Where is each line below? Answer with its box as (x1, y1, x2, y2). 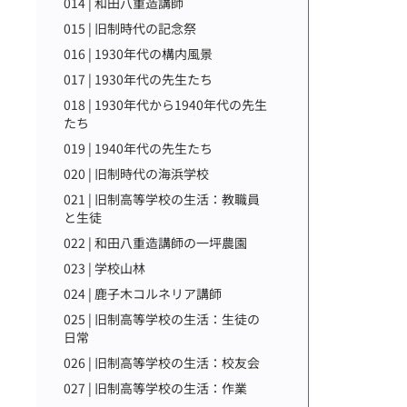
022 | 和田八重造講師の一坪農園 (64, 233, 247, 252)
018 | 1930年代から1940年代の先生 (64, 95, 267, 114)
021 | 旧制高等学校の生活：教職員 (64, 190, 260, 208)
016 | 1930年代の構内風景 (64, 45, 213, 63)
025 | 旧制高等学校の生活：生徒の (64, 310, 260, 328)
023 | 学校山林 (64, 259, 145, 277)
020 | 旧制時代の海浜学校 (64, 164, 209, 183)
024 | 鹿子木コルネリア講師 (64, 284, 222, 303)
